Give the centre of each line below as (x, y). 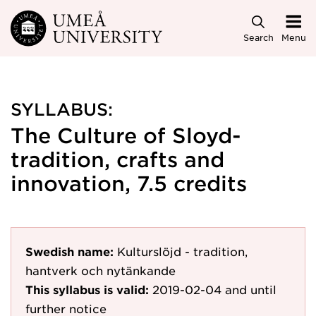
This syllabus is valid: (87, 289)
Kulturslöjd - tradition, (182, 251)
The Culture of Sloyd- (126, 135)
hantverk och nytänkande (101, 270)
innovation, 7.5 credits (129, 183)
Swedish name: (69, 251)
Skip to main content (73, 22)
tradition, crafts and (117, 159)
